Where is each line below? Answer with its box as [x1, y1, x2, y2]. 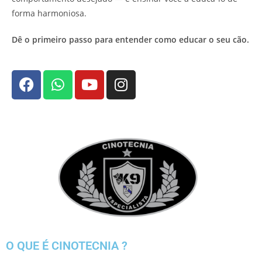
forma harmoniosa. [12, 7, 87, 19]
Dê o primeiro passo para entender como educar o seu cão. [12, 33, 249, 45]
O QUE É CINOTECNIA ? [6, 238, 127, 253]
